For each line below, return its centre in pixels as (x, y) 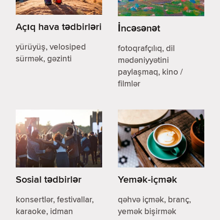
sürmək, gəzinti (44, 59)
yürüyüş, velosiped (51, 47)
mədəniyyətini (143, 60)
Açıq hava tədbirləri (59, 27)
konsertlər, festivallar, (55, 199)
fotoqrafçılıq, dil (146, 48)
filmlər (129, 84)
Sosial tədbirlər (49, 179)
